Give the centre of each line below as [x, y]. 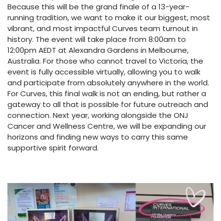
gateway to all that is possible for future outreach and [108, 105]
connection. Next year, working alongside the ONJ [98, 115]
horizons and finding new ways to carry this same [98, 137]
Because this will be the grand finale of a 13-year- [98, 7]
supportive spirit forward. [53, 148]
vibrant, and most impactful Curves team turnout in [103, 29]
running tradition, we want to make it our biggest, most [109, 18]
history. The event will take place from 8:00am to [97, 39]
